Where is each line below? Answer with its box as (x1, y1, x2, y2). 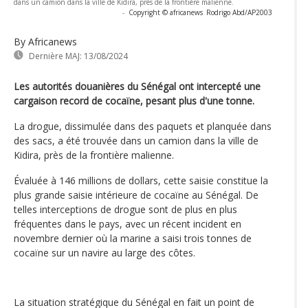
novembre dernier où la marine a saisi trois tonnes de (14, 232, 252, 245)
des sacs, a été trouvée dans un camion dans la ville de (14, 134, 258, 148)
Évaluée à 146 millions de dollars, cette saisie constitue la (14, 174, 268, 188)
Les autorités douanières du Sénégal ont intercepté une (14, 80, 261, 93)
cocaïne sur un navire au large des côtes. (14, 246, 195, 260)
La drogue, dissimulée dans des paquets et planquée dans (14, 120, 272, 133)
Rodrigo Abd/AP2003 (206, 8, 272, 18)
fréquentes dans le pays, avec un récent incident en (14, 217, 241, 231)
